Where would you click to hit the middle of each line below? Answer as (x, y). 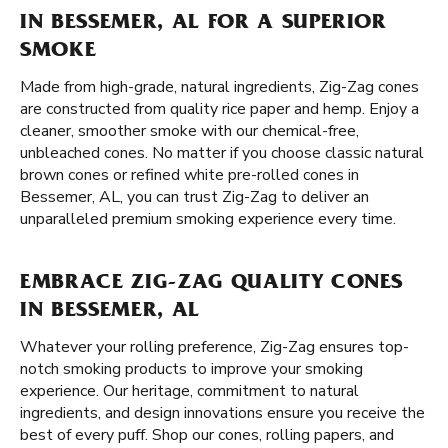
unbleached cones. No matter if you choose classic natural (222, 153)
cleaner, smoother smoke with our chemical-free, (189, 131)
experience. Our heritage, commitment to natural (189, 391)
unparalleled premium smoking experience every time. (208, 219)
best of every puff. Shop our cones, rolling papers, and (207, 435)
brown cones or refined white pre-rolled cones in (189, 175)
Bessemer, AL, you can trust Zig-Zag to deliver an (194, 197)
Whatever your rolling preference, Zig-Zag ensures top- (214, 347)
